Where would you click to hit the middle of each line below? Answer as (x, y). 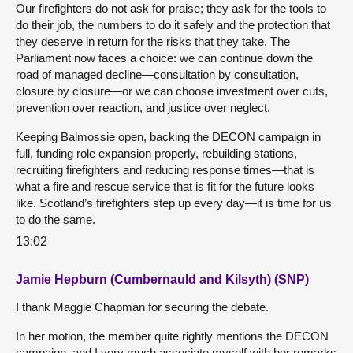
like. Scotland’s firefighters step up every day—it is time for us (174, 203)
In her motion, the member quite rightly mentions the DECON (172, 336)
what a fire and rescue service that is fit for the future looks (165, 186)
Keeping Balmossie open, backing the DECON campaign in (168, 136)
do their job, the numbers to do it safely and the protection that (173, 24)
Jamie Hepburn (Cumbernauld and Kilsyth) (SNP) (162, 280)
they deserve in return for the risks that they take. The (153, 41)
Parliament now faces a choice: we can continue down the (164, 58)
